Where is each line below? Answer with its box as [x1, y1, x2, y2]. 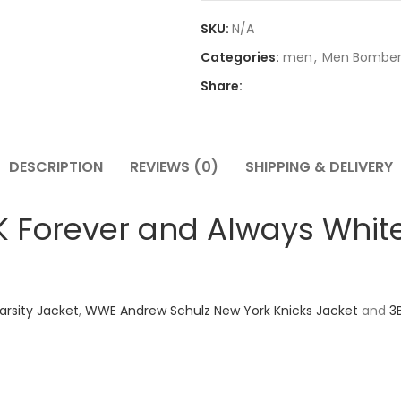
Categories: [200, 47, 279, 66]
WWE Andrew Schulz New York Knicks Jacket [85, 301, 358, 320]
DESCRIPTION [8, 156, 103, 177]
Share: [200, 76, 243, 95]
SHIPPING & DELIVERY [244, 156, 393, 177]
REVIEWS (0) [129, 156, 218, 177]
